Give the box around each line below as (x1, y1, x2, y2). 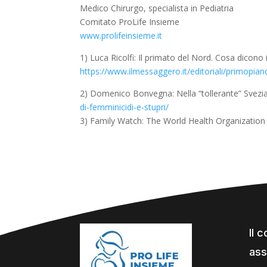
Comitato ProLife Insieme (80, 16, 180, 28)
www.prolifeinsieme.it (80, 30, 163, 42)
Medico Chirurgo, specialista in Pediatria (80, 2, 234, 14)
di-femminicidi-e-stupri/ (80, 101, 169, 113)
